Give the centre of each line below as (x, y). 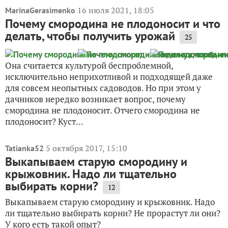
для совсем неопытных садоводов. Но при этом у (103, 88)
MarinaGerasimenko (40, 10)
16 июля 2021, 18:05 (116, 10)
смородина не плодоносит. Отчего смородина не (103, 110)
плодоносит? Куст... (44, 121)
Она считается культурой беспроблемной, (89, 65)
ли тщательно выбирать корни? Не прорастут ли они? (113, 213)
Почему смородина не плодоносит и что (113, 23)
